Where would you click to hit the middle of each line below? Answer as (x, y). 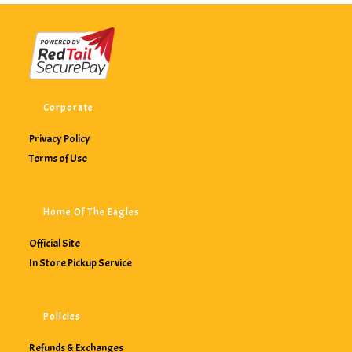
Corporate (69, 108)
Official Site (55, 244)
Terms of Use (59, 159)
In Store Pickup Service (81, 263)
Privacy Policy (60, 139)
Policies (62, 317)
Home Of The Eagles (92, 213)
